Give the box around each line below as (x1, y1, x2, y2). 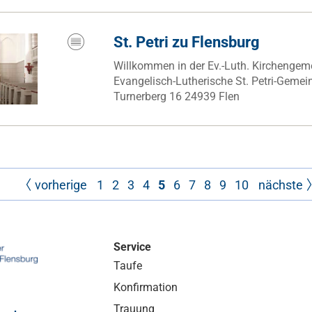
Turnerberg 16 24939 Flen (114, 90, 240, 103)
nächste (258, 178, 303, 192)
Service (114, 240, 152, 253)
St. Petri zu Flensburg (114, 33, 260, 51)
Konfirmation (114, 281, 178, 294)
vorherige (34, 178, 87, 192)
